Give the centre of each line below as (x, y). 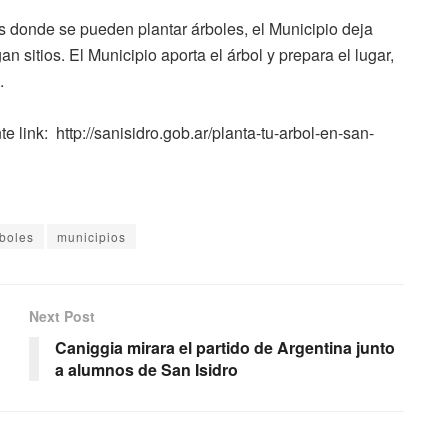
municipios (91, 236)
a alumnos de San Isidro (146, 369)
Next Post (62, 315)
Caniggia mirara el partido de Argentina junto (225, 347)
